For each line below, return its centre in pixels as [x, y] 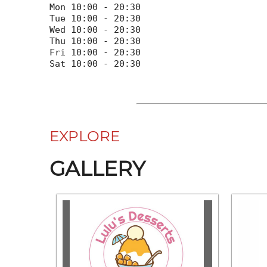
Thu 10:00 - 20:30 [95, 41]
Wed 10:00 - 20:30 [95, 30]
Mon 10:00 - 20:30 [95, 7]
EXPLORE [85, 136]
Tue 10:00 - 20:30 [95, 18]
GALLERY [98, 168]
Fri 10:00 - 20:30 [95, 52]
